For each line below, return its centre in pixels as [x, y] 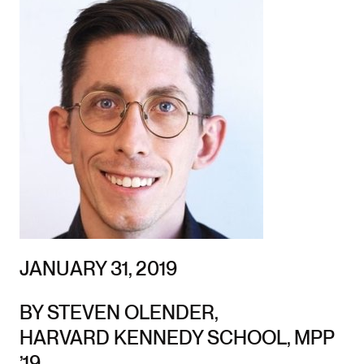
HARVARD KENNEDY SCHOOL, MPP [176, 338]
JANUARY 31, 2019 [98, 268]
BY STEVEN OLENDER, [118, 313]
